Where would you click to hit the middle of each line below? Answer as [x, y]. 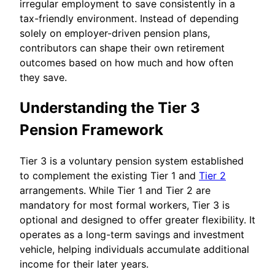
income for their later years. [84, 264]
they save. [43, 77]
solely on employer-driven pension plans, [115, 33]
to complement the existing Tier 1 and [109, 175]
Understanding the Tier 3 [110, 107]
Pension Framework [91, 130]
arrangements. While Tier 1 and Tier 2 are [115, 190]
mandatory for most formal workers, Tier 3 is [125, 205]
